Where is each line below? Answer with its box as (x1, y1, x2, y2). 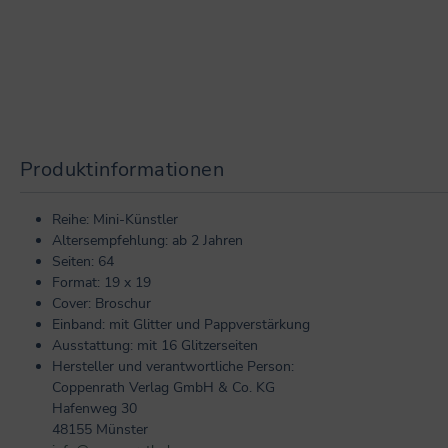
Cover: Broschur (52, 293, 151, 313)
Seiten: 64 (52, 251, 114, 271)
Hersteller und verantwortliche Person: (52, 356, 294, 376)
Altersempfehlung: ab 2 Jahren (52, 230, 243, 250)
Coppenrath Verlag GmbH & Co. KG (52, 377, 275, 397)
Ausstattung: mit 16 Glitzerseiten (52, 335, 258, 355)
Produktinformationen (20, 155, 224, 183)
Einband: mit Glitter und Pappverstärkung (52, 314, 310, 334)
